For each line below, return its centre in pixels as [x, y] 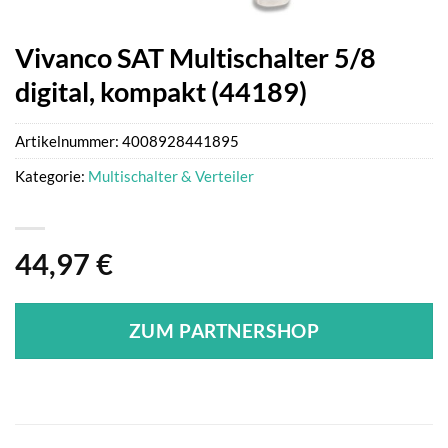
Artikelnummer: [68, 140]
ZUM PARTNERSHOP [224, 330]
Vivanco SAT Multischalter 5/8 [195, 58]
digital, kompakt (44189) [161, 92]
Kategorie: [51, 175]
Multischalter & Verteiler [171, 175]
